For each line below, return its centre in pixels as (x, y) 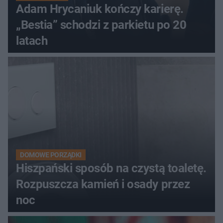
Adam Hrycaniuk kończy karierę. (100, 9)
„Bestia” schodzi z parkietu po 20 (101, 25)
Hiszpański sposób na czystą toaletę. (111, 168)
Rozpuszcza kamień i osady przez (103, 184)
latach (32, 41)
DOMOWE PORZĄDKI (51, 155)
